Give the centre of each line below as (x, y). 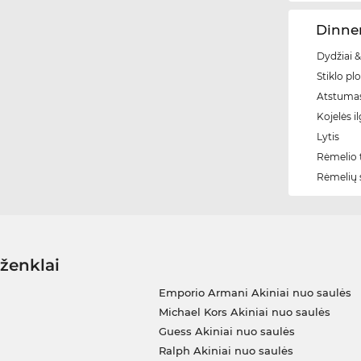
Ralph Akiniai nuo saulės (226, 351)
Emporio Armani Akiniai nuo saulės (255, 293)
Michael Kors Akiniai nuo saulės (244, 312)
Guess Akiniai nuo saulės (226, 332)
